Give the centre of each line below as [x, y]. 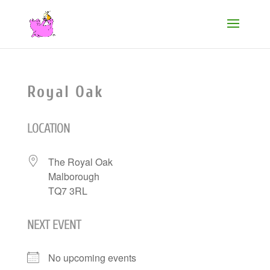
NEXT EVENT [54, 225]
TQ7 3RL [67, 191]
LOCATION [48, 128]
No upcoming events [92, 258]
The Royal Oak [80, 162]
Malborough [74, 176]
